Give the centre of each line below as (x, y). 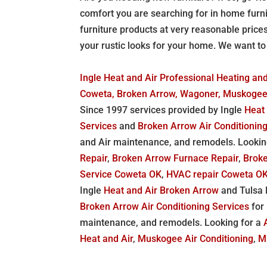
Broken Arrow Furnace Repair (176, 158)
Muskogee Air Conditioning (196, 238)
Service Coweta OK (121, 174)
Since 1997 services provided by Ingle (162, 110)
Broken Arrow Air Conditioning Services (165, 206)
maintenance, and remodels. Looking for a (172, 222)
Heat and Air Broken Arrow (162, 190)
